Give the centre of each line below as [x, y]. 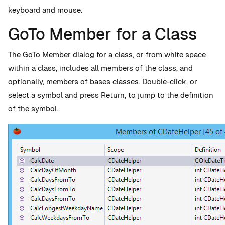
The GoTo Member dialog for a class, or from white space [107, 54]
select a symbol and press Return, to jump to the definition [111, 95]
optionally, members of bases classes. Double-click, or [103, 82]
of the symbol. [33, 109]
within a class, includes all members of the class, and [100, 68]
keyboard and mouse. [45, 10]
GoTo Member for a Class [102, 34]
